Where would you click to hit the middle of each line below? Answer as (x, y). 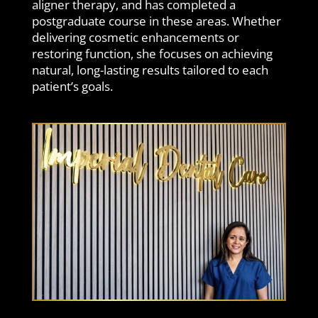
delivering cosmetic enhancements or (136, 38)
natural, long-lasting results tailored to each (150, 70)
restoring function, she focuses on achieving (152, 54)
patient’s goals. (72, 87)
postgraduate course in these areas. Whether (157, 21)
